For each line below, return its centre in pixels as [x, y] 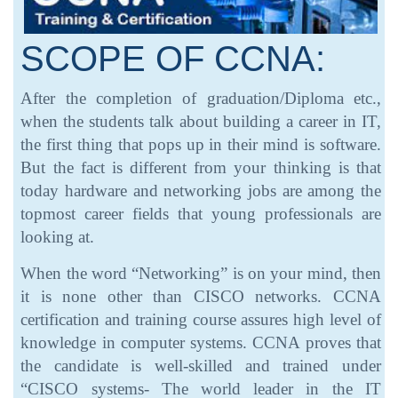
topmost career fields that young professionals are [201, 214]
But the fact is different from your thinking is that [201, 168]
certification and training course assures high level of [201, 320]
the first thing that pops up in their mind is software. [201, 145]
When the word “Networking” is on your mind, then [201, 274]
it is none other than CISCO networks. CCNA [201, 297]
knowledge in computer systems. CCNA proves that [201, 343]
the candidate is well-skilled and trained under [201, 366]
